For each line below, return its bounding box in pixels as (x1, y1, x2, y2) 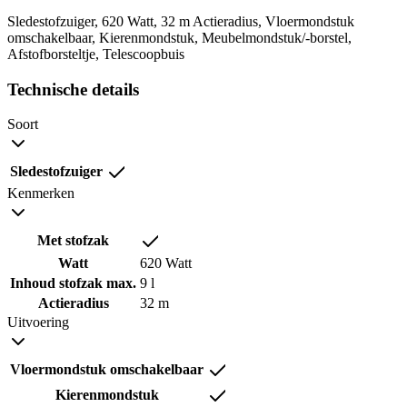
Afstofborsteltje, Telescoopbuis (7, 45, 184, 62)
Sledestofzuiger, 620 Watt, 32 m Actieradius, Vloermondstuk (7, 13, 354, 29)
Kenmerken (7, 185, 74, 202)
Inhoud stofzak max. (10, 275, 136, 292)
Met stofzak (37, 233, 109, 249)
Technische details (7, 79, 139, 99)
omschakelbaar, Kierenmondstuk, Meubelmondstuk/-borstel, (7, 29, 352, 45)
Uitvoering (7, 314, 69, 331)
